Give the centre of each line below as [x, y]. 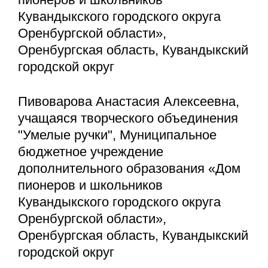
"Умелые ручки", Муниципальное [117, 135]
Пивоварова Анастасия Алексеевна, [129, 101]
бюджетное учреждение [91, 151]
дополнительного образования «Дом [129, 168]
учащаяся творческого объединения [128, 118]
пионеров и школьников [90, 185]
